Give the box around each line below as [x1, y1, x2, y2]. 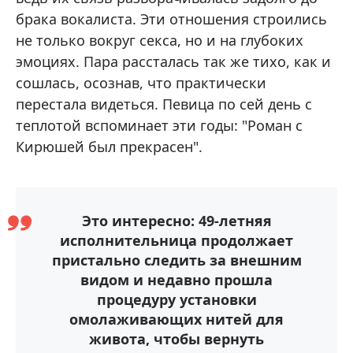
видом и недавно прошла [80, 269, 273, 289]
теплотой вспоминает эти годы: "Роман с [16, 115, 303, 135]
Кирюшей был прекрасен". [16, 136, 203, 156]
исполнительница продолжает [60, 230, 293, 250]
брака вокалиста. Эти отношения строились [16, 9, 327, 28]
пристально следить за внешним [51, 250, 302, 269]
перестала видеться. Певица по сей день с [16, 94, 312, 113]
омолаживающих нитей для [69, 309, 284, 329]
